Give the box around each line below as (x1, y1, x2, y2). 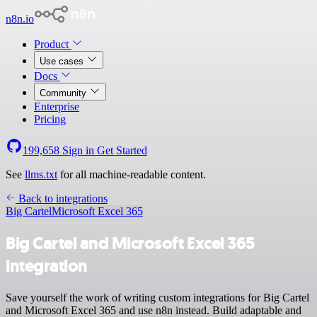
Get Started (97, 144, 147, 156)
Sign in (59, 144, 97, 156)
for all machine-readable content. (57, 168, 206, 180)
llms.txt (25, 168, 57, 180)
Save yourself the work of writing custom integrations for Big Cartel (6, 291, 309, 304)
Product (34, 38, 71, 50)
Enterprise (34, 100, 79, 113)
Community (40, 88, 89, 98)
